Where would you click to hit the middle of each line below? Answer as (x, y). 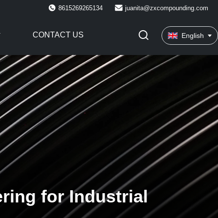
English (193, 36)
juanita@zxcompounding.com (167, 8)
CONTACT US (58, 35)
